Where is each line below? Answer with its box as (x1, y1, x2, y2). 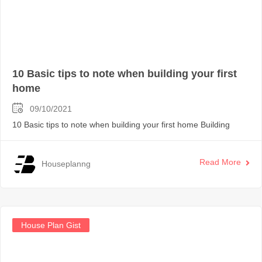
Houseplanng (42, 159, 91, 169)
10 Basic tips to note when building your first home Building (12, 119, 230, 129)
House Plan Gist (21, 220, 81, 230)
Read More (199, 157, 241, 167)
